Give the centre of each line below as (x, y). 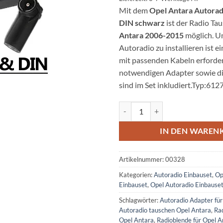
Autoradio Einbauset (183, 174)
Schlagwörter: (139, 200)
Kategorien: (136, 174)
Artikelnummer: (142, 159)
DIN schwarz (142, 22)
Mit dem (134, 10)
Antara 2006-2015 (151, 35)
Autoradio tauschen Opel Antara (165, 210)
